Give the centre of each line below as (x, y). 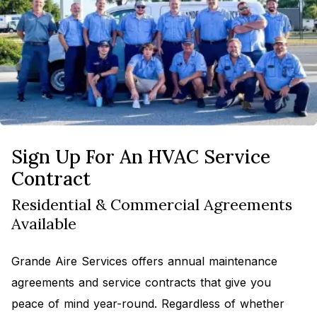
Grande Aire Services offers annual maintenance (144, 261)
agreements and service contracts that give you (141, 283)
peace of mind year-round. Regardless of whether (148, 304)
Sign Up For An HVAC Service (141, 157)
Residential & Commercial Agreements (152, 205)
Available (44, 224)
